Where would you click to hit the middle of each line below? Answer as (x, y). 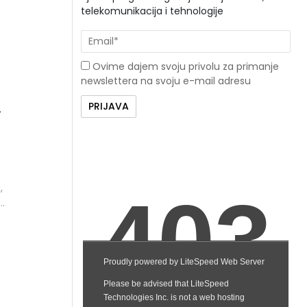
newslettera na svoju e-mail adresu (166, 81)
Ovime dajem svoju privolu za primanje (184, 66)
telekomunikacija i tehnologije (152, 11)
